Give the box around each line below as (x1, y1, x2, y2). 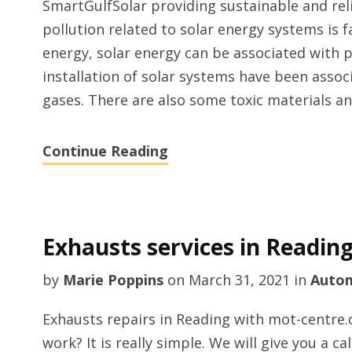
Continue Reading (42, 141, 168, 160)
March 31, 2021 (188, 270, 290, 289)
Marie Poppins (62, 270, 163, 289)
